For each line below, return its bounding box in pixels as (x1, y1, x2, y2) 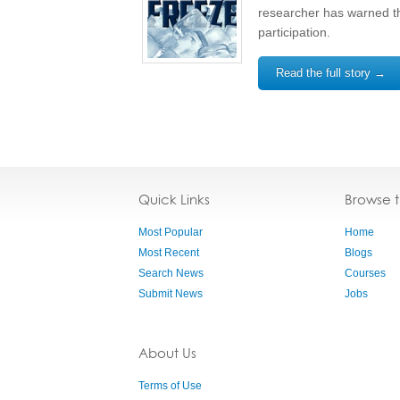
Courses (345, 267, 386, 279)
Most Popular (138, 226, 203, 238)
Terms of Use (138, 379, 202, 392)
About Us (138, 345, 196, 362)
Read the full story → (276, 66, 386, 79)
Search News (138, 267, 204, 279)
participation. (258, 25, 330, 39)
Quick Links (138, 191, 210, 208)
